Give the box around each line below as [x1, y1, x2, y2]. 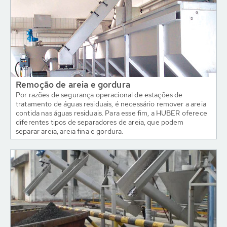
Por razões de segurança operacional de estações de [16, 90, 183, 99]
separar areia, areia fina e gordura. [16, 127, 124, 136]
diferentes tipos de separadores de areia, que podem [16, 118, 184, 127]
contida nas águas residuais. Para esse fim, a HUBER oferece [16, 108, 207, 118]
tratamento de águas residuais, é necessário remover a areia [16, 99, 206, 108]
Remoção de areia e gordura [16, 79, 130, 90]
